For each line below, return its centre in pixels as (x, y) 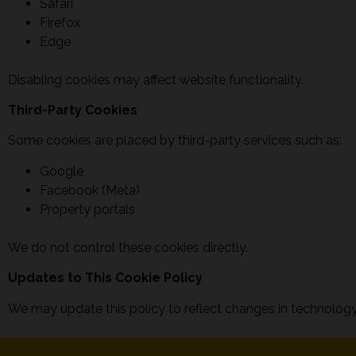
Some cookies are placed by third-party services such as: (176, 141)
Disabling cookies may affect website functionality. (156, 79)
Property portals (87, 209)
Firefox (62, 22)
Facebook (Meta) (91, 190)
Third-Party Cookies (73, 110)
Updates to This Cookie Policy (105, 278)
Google (63, 171)
